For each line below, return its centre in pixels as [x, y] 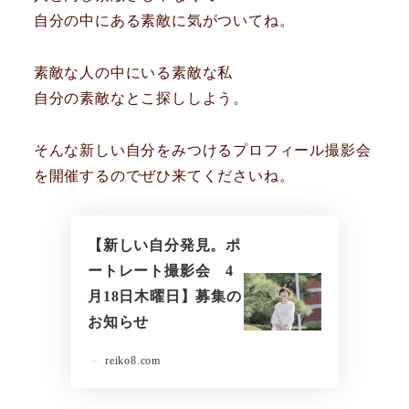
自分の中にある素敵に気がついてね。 [164, 21]
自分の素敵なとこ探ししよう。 [141, 99]
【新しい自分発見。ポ [164, 246]
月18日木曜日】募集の [164, 297]
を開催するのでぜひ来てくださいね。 [164, 176]
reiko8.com [132, 361]
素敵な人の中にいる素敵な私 [133, 73]
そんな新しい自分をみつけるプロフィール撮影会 [202, 151]
